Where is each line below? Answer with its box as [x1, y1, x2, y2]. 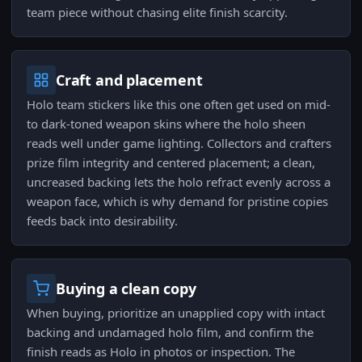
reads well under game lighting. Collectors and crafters [27, 135, 331, 152]
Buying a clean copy [56, 279, 196, 299]
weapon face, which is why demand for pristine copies [27, 193, 328, 210]
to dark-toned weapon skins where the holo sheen [27, 116, 305, 133]
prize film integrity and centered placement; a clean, [27, 154, 315, 171]
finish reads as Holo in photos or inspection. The [27, 343, 295, 360]
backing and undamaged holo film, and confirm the [27, 324, 314, 341]
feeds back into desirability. [27, 213, 178, 229]
